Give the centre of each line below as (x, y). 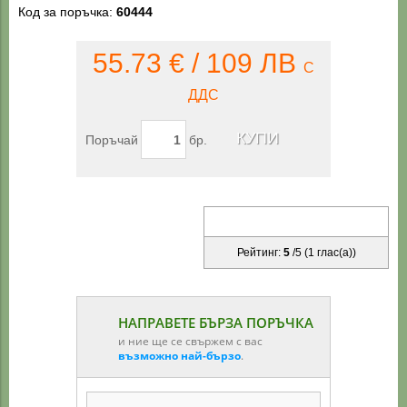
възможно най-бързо (179, 356)
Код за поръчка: (67, 12)
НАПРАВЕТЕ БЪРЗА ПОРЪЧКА (216, 323)
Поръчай (112, 139)
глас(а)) (335, 253)
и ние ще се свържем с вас (190, 342)
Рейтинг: (260, 253)
